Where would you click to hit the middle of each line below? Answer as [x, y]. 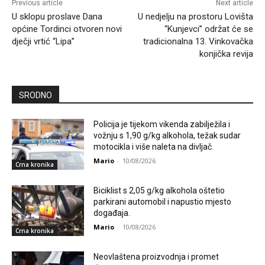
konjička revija [226, 54]
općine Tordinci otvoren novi [67, 29]
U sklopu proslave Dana [57, 17]
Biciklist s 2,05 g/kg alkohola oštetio [159, 191]
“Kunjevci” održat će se [209, 29]
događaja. [112, 213]
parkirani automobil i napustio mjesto [163, 202]
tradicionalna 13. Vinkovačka [198, 42]
